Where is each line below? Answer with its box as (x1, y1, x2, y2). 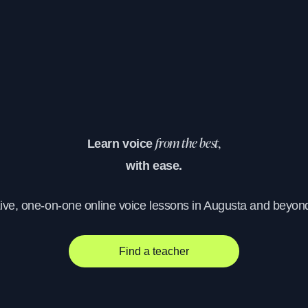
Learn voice (87, 137, 156, 151)
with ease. (126, 159, 182, 173)
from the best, (155, 138, 221, 151)
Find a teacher (119, 245, 189, 257)
